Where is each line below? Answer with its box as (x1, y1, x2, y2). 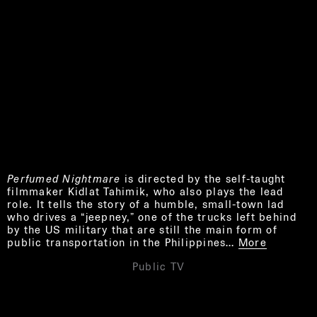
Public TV (132, 260, 185, 274)
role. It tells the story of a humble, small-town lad (7, 197, 284, 212)
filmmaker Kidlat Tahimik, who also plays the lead (7, 185, 284, 199)
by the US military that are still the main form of (7, 223, 278, 237)
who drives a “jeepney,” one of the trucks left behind (7, 210, 296, 224)
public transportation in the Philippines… (7, 236, 235, 250)
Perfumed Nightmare (7, 172, 121, 186)
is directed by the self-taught (120, 172, 286, 186)
